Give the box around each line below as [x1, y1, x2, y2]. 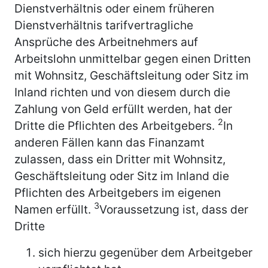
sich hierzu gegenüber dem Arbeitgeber [38, 245, 252, 260]
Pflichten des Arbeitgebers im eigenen [14, 185, 221, 200]
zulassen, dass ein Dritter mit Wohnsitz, [14, 151, 226, 166]
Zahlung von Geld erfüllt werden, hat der [14, 101, 232, 116]
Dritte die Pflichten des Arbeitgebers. [14, 118, 218, 133]
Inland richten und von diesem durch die [14, 84, 230, 99]
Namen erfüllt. [14, 202, 94, 217]
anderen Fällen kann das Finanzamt [14, 135, 205, 150]
